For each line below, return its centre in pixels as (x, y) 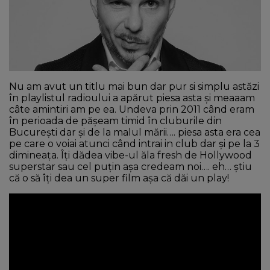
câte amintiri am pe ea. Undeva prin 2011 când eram (132, 110)
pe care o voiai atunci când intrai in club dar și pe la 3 (134, 144)
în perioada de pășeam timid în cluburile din (115, 121)
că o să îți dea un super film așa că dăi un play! (119, 178)
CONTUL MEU (47, 52)
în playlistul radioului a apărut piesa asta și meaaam (132, 98)
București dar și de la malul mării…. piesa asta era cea (135, 133)
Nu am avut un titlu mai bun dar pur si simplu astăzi (134, 87)
